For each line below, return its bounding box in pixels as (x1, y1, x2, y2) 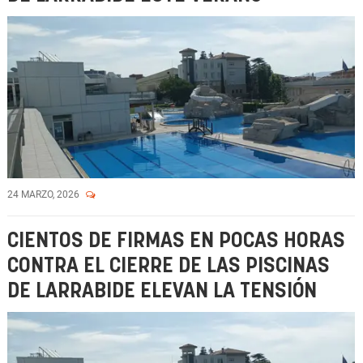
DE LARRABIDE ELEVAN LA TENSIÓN (7, 281, 317, 301)
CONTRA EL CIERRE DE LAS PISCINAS (7, 256, 330, 276)
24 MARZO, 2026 (7, 189, 82, 200)
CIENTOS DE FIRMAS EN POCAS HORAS (7, 231, 345, 251)
